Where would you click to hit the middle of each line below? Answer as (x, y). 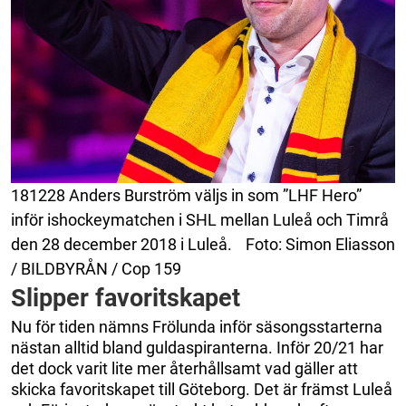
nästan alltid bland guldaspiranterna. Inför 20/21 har (197, 347)
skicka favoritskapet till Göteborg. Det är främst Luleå (202, 389)
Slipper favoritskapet (126, 298)
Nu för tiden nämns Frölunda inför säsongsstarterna (197, 326)
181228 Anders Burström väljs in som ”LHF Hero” (186, 195)
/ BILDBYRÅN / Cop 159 (96, 268)
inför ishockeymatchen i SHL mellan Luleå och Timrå (200, 219)
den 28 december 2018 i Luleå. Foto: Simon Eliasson (203, 244)
